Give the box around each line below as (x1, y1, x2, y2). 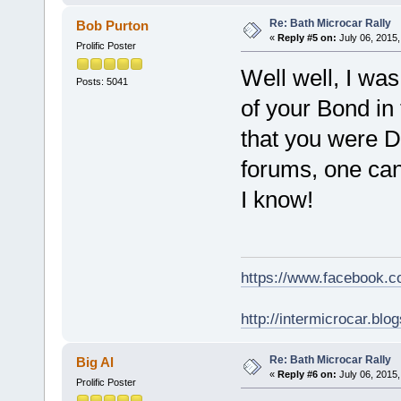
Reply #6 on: (277, 368, 337, 380)
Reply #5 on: (277, 31, 337, 43)
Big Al (76, 354, 115, 370)
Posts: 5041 (75, 75, 128, 87)
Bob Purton (76, 17, 149, 33)
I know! (240, 186, 313, 214)
